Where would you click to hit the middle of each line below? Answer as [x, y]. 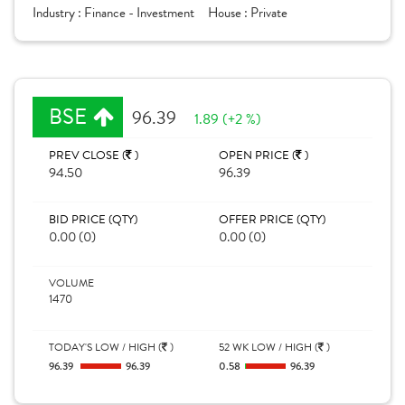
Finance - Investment [139, 13]
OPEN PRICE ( [257, 155]
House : [229, 13]
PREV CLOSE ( [87, 155]
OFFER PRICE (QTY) [272, 220]
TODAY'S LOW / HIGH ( [105, 347]
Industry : [58, 13]
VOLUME [71, 283]
